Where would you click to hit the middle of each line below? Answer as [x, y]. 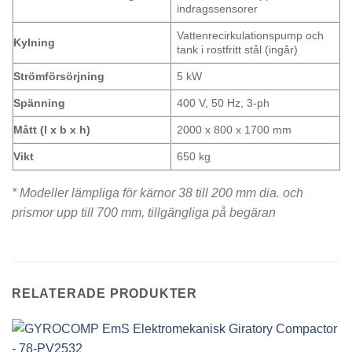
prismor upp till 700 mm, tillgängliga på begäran [144, 212]
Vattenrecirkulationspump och [251, 35]
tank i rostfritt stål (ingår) [238, 49]
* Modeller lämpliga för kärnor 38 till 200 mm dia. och [158, 192]
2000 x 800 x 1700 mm [235, 129]
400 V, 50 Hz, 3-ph [224, 103]
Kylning [34, 42]
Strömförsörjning [59, 76]
